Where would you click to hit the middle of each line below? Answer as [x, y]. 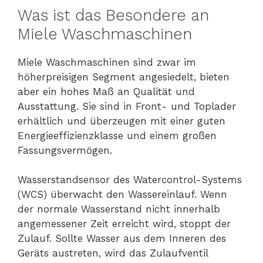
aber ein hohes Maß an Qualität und [106, 91]
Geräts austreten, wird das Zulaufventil [113, 253]
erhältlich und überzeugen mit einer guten [122, 121]
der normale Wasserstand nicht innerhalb [119, 209]
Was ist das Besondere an [113, 15]
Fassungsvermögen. [65, 150]
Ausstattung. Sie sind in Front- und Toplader [127, 106]
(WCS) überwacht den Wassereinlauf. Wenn [122, 195]
